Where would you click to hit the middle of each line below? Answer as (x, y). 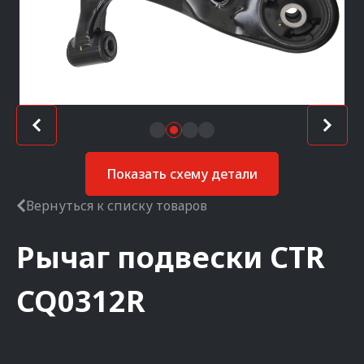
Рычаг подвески (139, 257)
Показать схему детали (182, 174)
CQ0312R (81, 301)
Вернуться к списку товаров (117, 206)
